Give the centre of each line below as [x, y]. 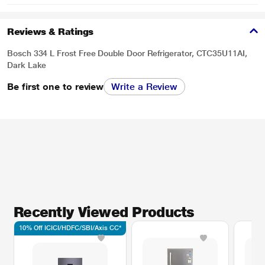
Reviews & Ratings [50, 32]
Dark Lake [27, 65]
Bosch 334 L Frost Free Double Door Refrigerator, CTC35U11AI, [127, 53]
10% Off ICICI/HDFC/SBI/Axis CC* [70, 228]
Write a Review [145, 87]
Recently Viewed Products [104, 212]
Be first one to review [56, 86]
